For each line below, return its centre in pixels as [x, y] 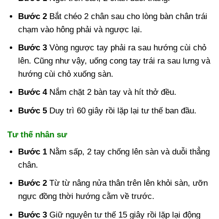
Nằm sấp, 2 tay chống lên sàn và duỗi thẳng [129, 152]
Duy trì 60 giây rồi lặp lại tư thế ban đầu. [122, 110]
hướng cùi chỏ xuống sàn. [66, 74]
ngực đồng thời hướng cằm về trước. [87, 197]
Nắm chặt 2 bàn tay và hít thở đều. [112, 92]
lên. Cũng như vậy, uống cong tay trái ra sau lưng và [114, 61]
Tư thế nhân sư [37, 134]
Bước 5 [33, 110]
